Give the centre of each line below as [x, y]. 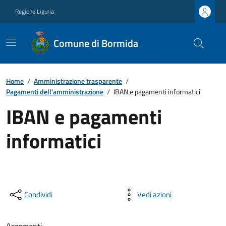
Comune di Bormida [96, 43]
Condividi [38, 194]
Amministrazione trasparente [78, 81]
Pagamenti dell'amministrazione [55, 92]
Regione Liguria [35, 11]
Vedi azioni [154, 194]
